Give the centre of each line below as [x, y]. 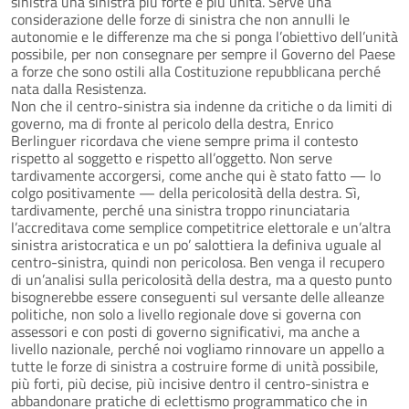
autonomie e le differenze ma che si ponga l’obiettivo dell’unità [204, 36]
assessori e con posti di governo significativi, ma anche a [185, 331]
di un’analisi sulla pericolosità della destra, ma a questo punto [201, 279]
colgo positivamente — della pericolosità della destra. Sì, [186, 192]
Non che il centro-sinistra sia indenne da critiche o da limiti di [202, 105]
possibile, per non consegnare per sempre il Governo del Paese [203, 53]
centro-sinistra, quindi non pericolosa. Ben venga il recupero [198, 262]
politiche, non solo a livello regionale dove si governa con [186, 314]
